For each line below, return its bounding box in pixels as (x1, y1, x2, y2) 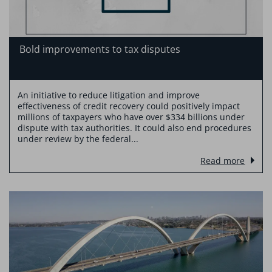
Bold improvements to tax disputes (19, 42, 180, 56)
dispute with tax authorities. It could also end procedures (17, 122, 251, 134)
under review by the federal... (17, 133, 138, 145)
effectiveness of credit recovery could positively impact (17, 100, 240, 112)
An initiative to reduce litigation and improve (17, 89, 200, 101)
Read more (200, 155, 245, 167)
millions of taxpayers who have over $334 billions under (17, 111, 245, 123)
